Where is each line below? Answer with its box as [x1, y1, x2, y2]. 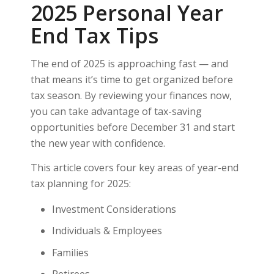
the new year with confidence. [30, 136, 165, 150]
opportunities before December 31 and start [30, 120, 235, 135]
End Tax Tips [30, 21, 158, 50]
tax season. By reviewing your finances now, [30, 89, 232, 103]
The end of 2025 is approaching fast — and [30, 57, 228, 71]
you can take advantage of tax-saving [30, 105, 202, 119]
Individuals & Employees [51, 224, 162, 238]
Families [51, 245, 89, 259]
